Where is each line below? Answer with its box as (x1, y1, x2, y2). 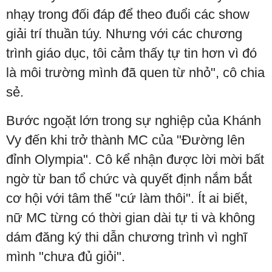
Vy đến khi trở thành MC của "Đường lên (6, 132, 245, 148)
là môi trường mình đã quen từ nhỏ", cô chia (6, 65, 265, 81)
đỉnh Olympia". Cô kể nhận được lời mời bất (6, 152, 264, 168)
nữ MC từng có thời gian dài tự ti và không (6, 210, 255, 226)
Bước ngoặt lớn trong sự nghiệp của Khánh (6, 113, 261, 129)
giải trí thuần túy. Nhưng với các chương (6, 26, 242, 42)
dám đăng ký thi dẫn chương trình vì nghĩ (6, 229, 247, 245)
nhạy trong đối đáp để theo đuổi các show (6, 7, 250, 22)
